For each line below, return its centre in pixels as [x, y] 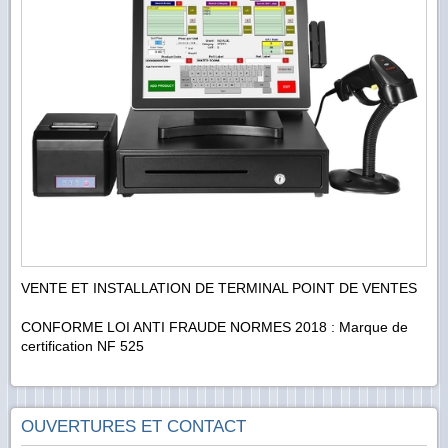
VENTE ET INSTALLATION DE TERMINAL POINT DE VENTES [219, 288]
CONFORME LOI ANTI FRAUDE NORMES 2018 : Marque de [214, 327]
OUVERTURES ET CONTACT [133, 427]
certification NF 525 [82, 346]
